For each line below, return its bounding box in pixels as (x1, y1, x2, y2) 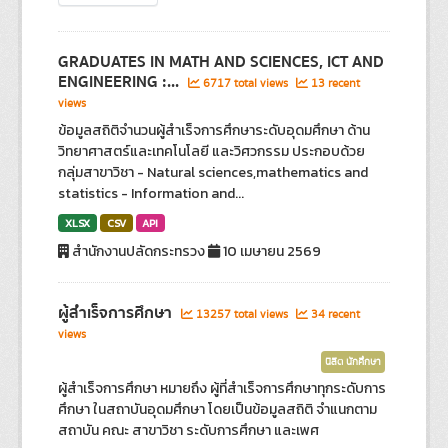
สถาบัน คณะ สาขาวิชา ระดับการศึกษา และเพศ (58, 420, 320, 441)
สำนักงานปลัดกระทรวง (69, 241, 209, 262)
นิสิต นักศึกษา (324, 355, 381, 369)
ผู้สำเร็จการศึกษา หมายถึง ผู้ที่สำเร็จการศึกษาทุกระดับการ (58, 378, 387, 399)
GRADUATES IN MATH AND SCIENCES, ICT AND (58, 49, 385, 75)
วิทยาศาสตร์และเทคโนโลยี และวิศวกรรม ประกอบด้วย (58, 141, 366, 162)
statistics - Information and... (58, 183, 245, 204)
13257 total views (193, 306, 292, 323)
